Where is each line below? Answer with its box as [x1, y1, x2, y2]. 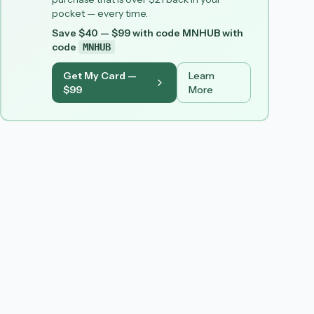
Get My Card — [63, 69, 137, 82]
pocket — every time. [52, 7, 148, 20]
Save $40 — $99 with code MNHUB [52, 27, 220, 39]
